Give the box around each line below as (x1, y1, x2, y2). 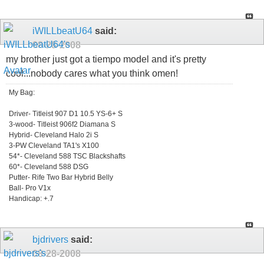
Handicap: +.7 (9, 194, 54, 203)
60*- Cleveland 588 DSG (9, 162, 88, 171)
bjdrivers (32, 234, 68, 245)
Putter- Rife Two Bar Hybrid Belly (9, 173, 113, 181)
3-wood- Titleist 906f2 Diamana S (9, 120, 115, 128)
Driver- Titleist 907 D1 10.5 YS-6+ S (9, 109, 123, 118)
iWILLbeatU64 (32, 25, 93, 36)
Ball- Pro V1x (9, 183, 51, 192)
